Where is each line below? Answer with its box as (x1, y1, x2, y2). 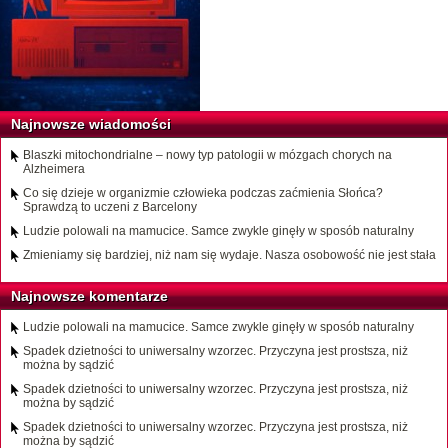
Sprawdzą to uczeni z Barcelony (23, 200, 197, 215)
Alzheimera (23, 162, 85, 177)
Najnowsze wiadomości (11, 116, 171, 133)
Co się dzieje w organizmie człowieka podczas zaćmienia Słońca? (23, 186, 383, 201)
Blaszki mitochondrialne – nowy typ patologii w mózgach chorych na (23, 148, 392, 163)
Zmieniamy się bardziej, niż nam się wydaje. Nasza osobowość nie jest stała (23, 248, 436, 263)
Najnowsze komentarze (11, 288, 168, 305)
